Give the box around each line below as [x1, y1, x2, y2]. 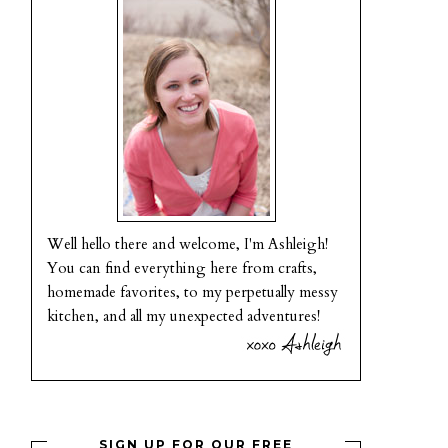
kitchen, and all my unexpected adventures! [47, 306, 320, 326]
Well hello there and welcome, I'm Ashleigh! [47, 234, 328, 254]
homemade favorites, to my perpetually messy [47, 282, 338, 302]
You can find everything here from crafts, [47, 258, 317, 278]
